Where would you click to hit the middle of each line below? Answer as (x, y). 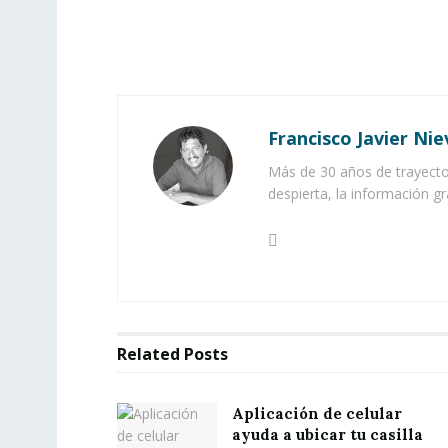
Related (148, 354)
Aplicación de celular (317, 414)
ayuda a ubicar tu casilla (327, 435)
